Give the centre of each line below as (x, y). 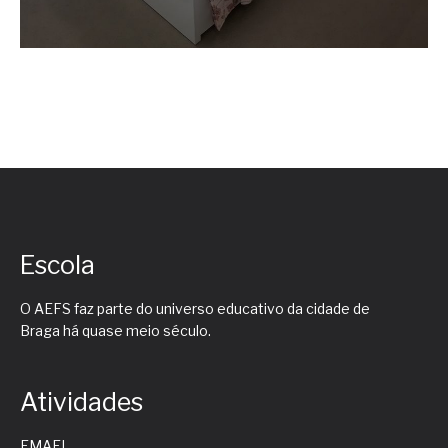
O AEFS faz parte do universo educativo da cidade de (195, 309)
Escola (57, 265)
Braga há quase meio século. (115, 331)
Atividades (81, 402)
